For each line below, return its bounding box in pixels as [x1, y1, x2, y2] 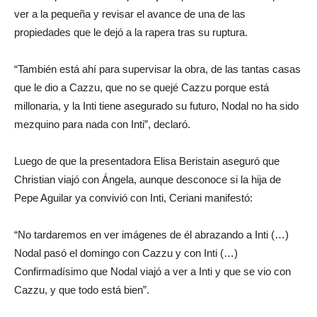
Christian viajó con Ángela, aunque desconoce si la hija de [14, 173, 281, 186]
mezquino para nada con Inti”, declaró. [14, 118, 190, 131]
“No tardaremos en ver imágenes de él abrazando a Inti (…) [14, 229, 289, 241]
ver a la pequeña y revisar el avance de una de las [14, 8, 246, 21]
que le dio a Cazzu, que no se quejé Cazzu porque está [14, 81, 269, 94]
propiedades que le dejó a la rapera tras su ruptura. [14, 26, 248, 39]
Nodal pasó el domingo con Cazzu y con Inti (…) [14, 247, 238, 260]
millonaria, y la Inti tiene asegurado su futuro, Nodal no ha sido [14, 100, 299, 113]
